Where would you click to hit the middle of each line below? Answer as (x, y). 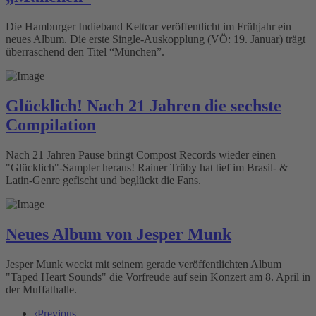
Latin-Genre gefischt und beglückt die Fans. (103, 180)
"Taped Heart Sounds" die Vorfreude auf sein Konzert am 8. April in (158, 276)
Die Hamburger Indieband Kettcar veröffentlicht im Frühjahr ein (148, 27)
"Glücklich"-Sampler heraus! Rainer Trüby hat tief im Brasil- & (147, 168)
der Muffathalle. (41, 289)
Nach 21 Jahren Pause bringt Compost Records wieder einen (141, 155)
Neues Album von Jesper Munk (119, 234)
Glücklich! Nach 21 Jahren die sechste (144, 106)
